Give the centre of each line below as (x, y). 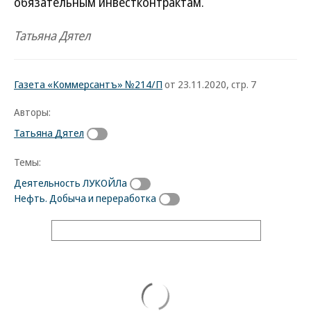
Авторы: (32, 112)
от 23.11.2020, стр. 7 (209, 84)
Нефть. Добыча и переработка (85, 197)
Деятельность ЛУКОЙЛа (70, 182)
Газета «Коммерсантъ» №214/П (88, 84)
